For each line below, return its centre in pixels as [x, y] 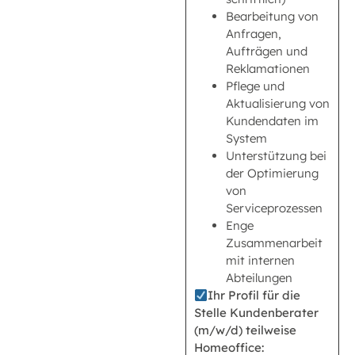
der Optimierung [272, 174]
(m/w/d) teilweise [245, 330]
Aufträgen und [267, 52]
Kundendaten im [272, 121]
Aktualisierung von [278, 104]
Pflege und [255, 86]
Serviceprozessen [274, 208]
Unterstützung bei [276, 156]
